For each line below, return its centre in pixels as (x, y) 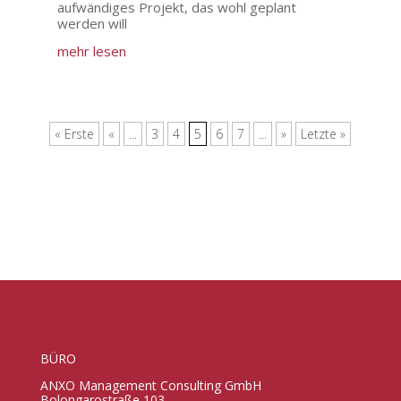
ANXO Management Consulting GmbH (150, 386)
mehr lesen (91, 51)
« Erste (75, 134)
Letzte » (324, 134)
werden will (92, 24)
